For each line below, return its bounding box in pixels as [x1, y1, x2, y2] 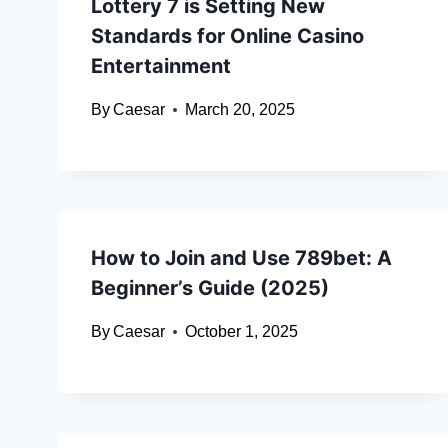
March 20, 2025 [185, 101, 296, 119]
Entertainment [91, 54, 231, 79]
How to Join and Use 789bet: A [91, 246, 392, 271]
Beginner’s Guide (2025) [91, 276, 329, 301]
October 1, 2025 [185, 323, 299, 341]
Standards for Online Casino [91, 24, 364, 49]
